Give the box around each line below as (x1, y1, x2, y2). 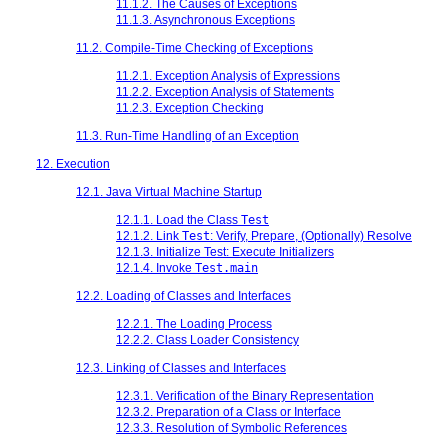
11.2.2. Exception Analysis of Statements (116, 84, 334, 99)
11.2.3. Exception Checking (116, 100, 264, 115)
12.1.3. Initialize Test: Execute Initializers (116, 244, 334, 259)
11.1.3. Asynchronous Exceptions (116, 12, 295, 27)
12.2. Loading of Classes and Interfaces (76, 288, 291, 303)
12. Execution (36, 156, 110, 171)
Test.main (195, 260, 258, 275)
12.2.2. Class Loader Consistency (116, 332, 299, 347)
